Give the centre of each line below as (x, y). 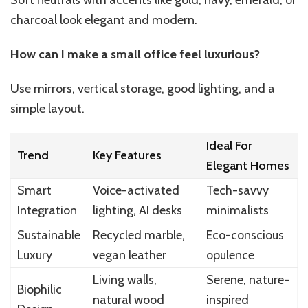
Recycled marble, (139, 235)
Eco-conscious (245, 235)
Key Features (127, 155)
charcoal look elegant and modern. (104, 20)
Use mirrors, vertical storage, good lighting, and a (143, 88)
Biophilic (39, 289)
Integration (47, 210)
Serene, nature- (247, 279)
